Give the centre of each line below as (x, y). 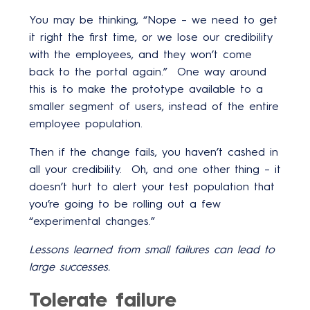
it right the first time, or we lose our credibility (151, 37)
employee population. (86, 123)
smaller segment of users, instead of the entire (154, 106)
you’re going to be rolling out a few (125, 203)
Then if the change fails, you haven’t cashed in (154, 152)
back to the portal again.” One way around (148, 71)
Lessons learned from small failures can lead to (152, 249)
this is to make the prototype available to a (146, 89)
